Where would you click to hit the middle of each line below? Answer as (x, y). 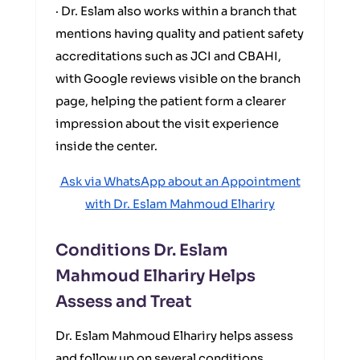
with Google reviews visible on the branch (178, 79)
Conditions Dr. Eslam (142, 250)
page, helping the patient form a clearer (171, 101)
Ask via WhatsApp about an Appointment (180, 182)
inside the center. (106, 146)
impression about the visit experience (167, 124)
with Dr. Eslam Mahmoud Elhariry (180, 204)
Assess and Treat (124, 302)
